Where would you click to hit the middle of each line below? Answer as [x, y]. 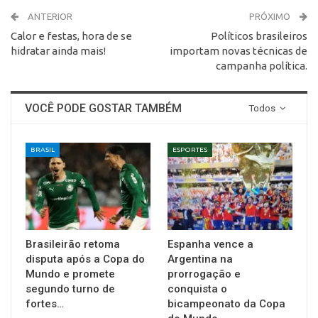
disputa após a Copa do [85, 259]
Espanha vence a [210, 245]
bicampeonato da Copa [226, 304]
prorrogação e [204, 274]
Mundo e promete [70, 274]
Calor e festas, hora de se [71, 35]
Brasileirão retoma [73, 245]
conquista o [197, 289]
